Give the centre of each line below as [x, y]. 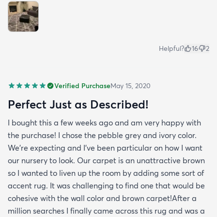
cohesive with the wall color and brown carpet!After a [102, 198]
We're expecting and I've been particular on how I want [105, 147]
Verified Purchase [82, 85]
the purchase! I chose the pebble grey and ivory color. [102, 135]
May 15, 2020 [131, 85]
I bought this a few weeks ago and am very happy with [104, 122]
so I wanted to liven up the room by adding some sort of [106, 173]
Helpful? [171, 48]
